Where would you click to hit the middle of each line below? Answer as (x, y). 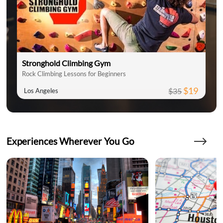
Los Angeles (41, 91)
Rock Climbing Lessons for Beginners (74, 74)
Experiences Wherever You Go (71, 141)
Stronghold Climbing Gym (66, 63)
